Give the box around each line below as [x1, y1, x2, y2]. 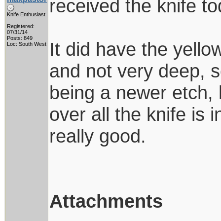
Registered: [7, 23, 35, 29]
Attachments [49, 190, 163, 212]
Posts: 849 [7, 35, 33, 41]
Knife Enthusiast [7, 11, 45, 17]
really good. [49, 125, 146, 147]
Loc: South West [7, 41, 46, 47]
